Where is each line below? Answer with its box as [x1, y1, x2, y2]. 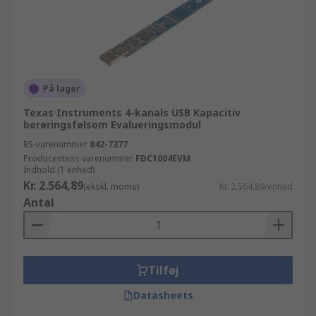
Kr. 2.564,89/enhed [219, 181, 293, 193]
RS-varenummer [23, 138, 87, 150]
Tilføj [148, 262, 179, 278]
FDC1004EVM [135, 152, 190, 164]
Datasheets [133, 288, 193, 302]
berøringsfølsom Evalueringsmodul [23, 118, 201, 131]
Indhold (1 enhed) [23, 164, 95, 176]
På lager [43, 83, 80, 95]
